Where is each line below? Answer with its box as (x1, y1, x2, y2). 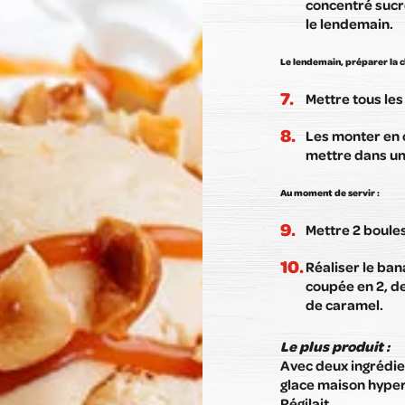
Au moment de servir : (280, 185, 380, 199)
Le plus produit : (280, 335, 390, 355)
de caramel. (306, 295, 383, 314)
